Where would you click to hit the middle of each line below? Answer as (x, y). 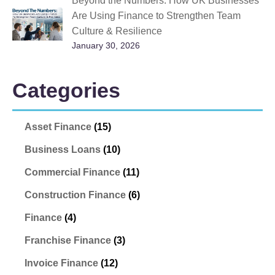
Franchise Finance (68, 241)
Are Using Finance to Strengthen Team (156, 16)
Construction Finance (75, 195)
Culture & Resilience (117, 31)
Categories (66, 91)
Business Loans (63, 150)
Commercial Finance (72, 172)
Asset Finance (58, 127)
